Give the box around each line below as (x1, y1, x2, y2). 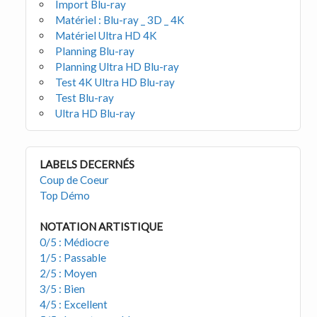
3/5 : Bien (40, 282, 86, 295)
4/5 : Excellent (40, 297, 108, 311)
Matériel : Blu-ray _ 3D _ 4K (54, 13, 185, 27)
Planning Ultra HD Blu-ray (54, 60, 179, 74)
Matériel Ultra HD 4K (54, 29, 157, 42)
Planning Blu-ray (54, 45, 134, 58)
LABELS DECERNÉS (40, 157, 135, 171)
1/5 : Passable (40, 250, 107, 264)
